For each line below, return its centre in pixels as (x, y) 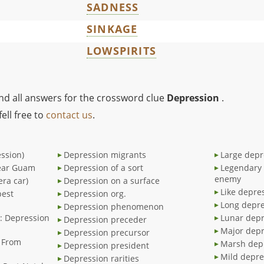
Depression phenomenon (114, 207)
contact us (69, 115)
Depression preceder (105, 220)
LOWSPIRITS (121, 51)
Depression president (106, 246)
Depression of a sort (103, 168)
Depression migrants (105, 155)
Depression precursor (107, 233)
